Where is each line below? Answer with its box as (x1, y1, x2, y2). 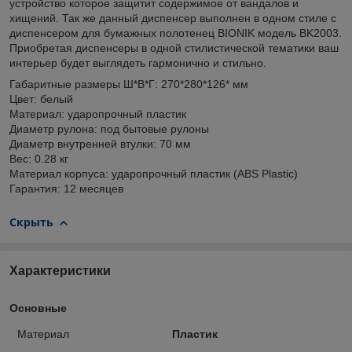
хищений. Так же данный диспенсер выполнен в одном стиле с (9, 12, 336, 25)
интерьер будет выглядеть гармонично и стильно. (9, 57, 266, 70)
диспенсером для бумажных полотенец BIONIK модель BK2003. (9, 27, 342, 40)
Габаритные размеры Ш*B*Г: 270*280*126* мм (9, 78, 248, 91)
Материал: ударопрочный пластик (9, 108, 186, 121)
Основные (9, 301, 67, 314)
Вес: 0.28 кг (9, 152, 68, 166)
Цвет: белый (9, 93, 73, 106)
